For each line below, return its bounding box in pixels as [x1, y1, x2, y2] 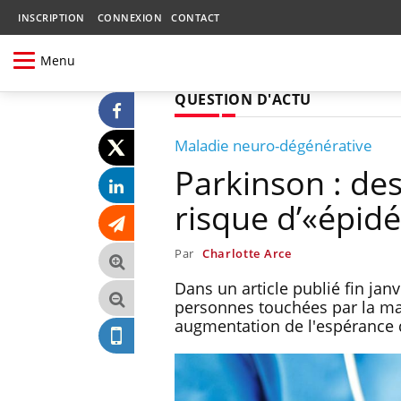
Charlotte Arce [201, 244, 292, 261]
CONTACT [171, 11, 220, 24]
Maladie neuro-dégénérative [175, 134, 372, 156]
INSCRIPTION [18, 11, 85, 24]
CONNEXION [97, 11, 162, 24]
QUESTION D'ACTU [175, 89, 311, 109]
